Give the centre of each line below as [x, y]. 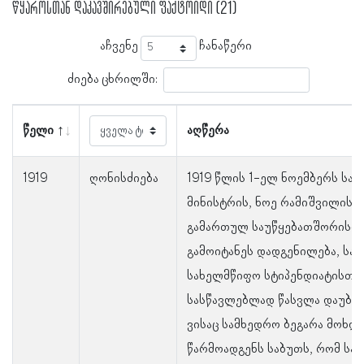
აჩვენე [120, 47]
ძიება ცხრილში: [112, 79]
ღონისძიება [124, 179]
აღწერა [208, 131]
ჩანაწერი [224, 47]
